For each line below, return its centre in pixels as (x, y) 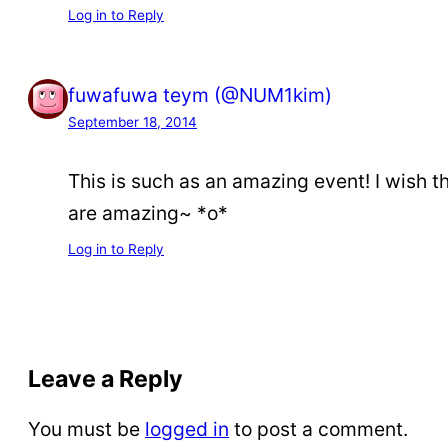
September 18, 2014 (132, 121)
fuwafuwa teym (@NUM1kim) (200, 94)
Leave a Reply (105, 378)
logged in (187, 429)
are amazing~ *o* (148, 213)
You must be (86, 429)
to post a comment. (318, 429)
